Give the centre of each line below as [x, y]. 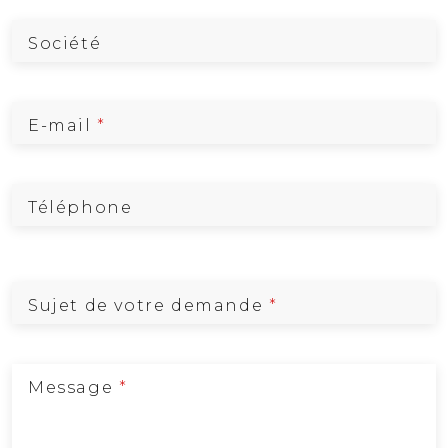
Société [65, 44]
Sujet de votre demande [146, 306]
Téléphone [80, 208]
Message [71, 388]
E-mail [60, 126]
